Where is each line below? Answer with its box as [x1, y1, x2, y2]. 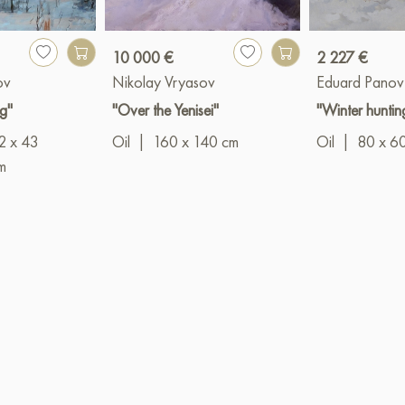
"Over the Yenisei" [112, 99, 220, 121]
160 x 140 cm [153, 131, 240, 153]
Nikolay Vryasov [112, 71, 216, 93]
